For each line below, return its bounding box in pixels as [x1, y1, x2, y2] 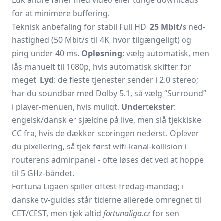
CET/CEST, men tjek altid [12, 208, 103, 219]
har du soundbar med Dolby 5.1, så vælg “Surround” [12, 88, 206, 99]
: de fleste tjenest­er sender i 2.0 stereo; [54, 74, 198, 85]
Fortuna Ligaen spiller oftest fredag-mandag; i [12, 181, 184, 192]
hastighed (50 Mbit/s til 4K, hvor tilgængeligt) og [12, 35, 191, 45]
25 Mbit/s [150, 21, 186, 32]
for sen [150, 208, 179, 219]
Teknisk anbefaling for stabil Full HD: [12, 21, 150, 32]
